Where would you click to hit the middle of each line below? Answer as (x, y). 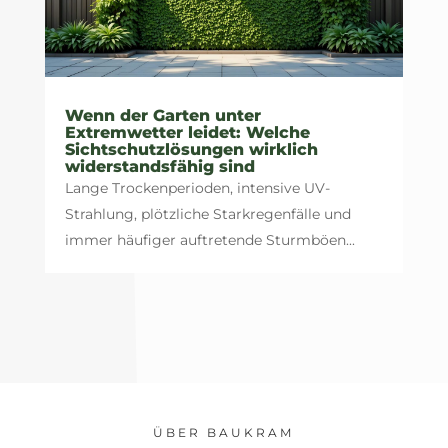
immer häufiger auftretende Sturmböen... (209, 239)
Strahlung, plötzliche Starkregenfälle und (207, 213)
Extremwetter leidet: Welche (187, 132)
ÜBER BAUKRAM (224, 432)
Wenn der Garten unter (162, 115)
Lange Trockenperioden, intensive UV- (197, 187)
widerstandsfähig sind (159, 166)
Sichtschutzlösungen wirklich (191, 149)
